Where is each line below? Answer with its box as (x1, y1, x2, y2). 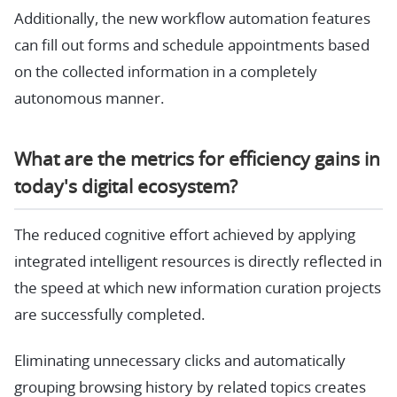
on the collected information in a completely (14, 64, 317, 80)
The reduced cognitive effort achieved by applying (14, 228, 355, 244)
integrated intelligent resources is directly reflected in (14, 254, 382, 270)
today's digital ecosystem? (14, 177, 237, 197)
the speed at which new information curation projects (14, 281, 381, 297)
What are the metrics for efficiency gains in (14, 150, 380, 169)
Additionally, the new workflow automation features (14, 11, 370, 27)
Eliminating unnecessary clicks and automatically (14, 354, 346, 370)
